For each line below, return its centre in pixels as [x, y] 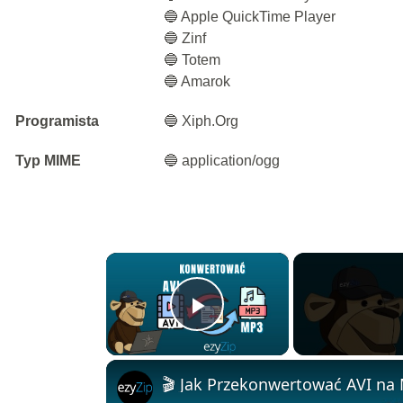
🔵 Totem [193, 60]
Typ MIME [48, 161]
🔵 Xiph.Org [201, 121]
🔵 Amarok [197, 81]
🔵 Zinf [185, 38]
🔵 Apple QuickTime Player [250, 17]
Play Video [262, 330]
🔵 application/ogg [222, 161]
